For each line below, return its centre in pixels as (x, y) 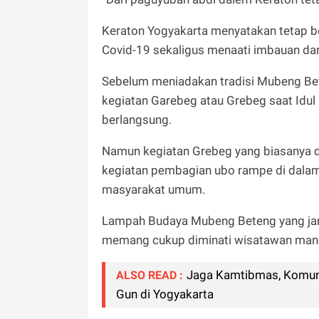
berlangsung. (137, 119)
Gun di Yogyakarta (165, 294)
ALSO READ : (150, 275)
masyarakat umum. (153, 189)
